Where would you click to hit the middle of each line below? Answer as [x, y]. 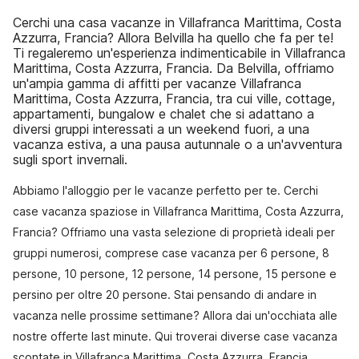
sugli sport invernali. [70, 159]
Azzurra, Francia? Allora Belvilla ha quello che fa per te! [173, 38]
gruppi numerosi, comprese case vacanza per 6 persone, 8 [171, 253]
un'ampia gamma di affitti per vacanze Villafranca [157, 83]
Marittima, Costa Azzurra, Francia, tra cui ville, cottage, [174, 99]
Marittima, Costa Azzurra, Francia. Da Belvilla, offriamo [173, 68]
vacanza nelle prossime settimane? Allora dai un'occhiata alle [175, 315]
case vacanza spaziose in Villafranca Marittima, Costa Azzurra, [178, 211]
